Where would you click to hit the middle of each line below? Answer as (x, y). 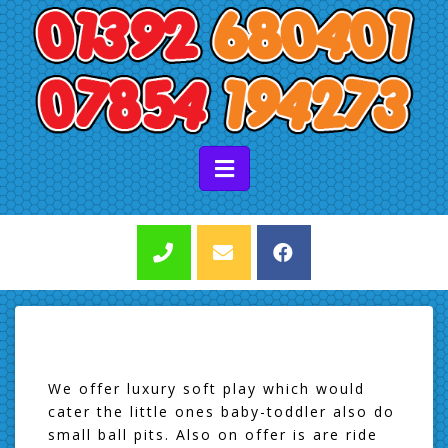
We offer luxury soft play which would (206, 388)
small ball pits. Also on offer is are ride (213, 434)
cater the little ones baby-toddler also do (221, 411)
